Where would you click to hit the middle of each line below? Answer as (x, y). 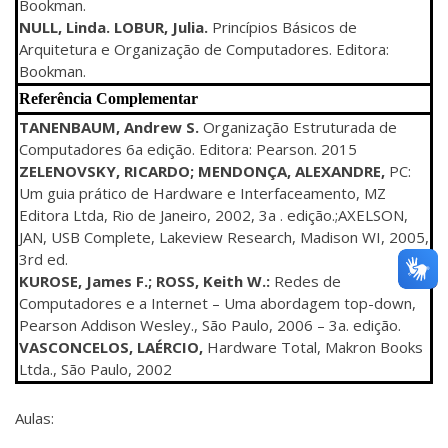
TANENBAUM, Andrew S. (109, 127)
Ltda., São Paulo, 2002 (95, 369)
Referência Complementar (108, 99)
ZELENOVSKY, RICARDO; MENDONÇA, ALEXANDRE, (202, 171)
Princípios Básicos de (282, 27)
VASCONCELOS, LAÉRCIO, (111, 347)
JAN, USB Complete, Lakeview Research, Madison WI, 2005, (224, 237)
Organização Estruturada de (298, 127)
